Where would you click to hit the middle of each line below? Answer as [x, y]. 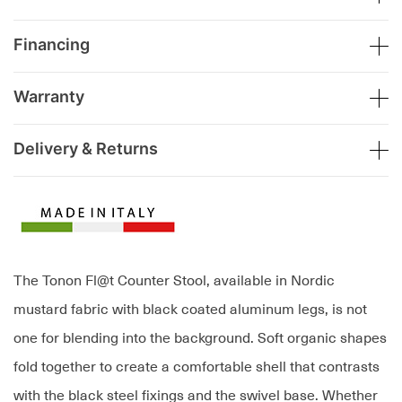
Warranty [49, 97]
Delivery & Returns [86, 149]
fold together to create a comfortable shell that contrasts [197, 367]
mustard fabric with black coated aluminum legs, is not [190, 310]
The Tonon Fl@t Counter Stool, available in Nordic [174, 281]
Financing [52, 45]
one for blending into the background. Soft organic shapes [200, 339]
